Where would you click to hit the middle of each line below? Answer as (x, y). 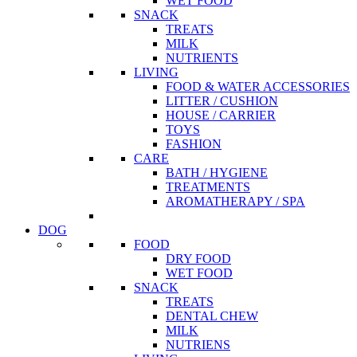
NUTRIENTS (202, 57)
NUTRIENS (198, 344)
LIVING (156, 72)
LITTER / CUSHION (222, 100)
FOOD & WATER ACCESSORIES (258, 86)
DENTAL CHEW (212, 316)
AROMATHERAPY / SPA (235, 201)
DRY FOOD (198, 258)
